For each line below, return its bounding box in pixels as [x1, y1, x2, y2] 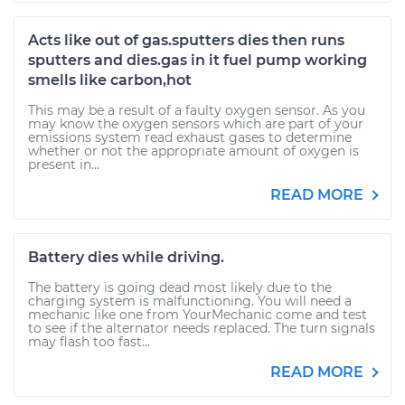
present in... [28, 156, 99, 173]
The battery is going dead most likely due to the [28, 279, 332, 296]
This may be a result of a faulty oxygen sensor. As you [28, 102, 365, 118]
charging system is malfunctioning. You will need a [28, 293, 352, 309]
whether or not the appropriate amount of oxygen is [28, 143, 359, 159]
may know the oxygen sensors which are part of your [28, 116, 363, 132]
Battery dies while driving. [28, 249, 224, 266]
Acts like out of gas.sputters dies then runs [28, 32, 344, 49]
